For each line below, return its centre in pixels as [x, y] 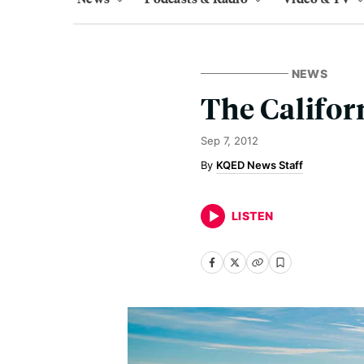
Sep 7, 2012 [230, 141]
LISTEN [253, 216]
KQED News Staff [260, 165]
